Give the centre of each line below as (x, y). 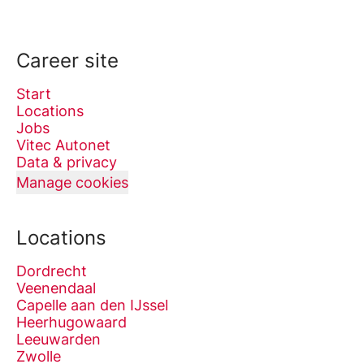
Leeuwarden (58, 339)
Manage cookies (72, 182)
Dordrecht (52, 271)
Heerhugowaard (71, 322)
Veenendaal (56, 288)
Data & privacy (67, 162)
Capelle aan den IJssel (92, 305)
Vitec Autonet (63, 145)
